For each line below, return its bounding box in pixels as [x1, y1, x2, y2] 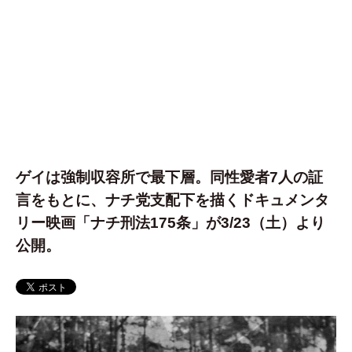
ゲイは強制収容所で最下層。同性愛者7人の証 [16, 169, 323, 186]
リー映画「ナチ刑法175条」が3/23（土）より [16, 214, 325, 232]
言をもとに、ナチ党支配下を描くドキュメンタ [16, 192, 329, 209]
